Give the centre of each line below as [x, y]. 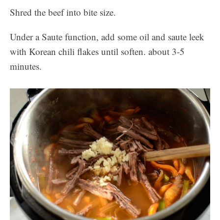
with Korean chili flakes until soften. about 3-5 [97, 52]
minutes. [26, 66]
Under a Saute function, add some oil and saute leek [107, 37]
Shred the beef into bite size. [63, 12]
